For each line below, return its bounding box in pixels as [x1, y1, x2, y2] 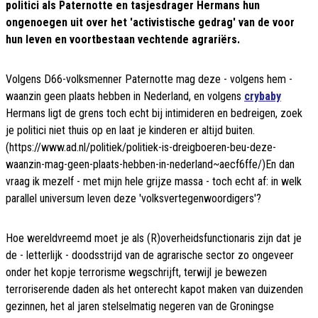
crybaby [244, 89, 281, 104]
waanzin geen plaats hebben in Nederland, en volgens [6, 89, 244, 104]
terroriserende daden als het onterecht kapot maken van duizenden [6, 283, 303, 297]
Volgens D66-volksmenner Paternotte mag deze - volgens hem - [6, 72, 292, 87]
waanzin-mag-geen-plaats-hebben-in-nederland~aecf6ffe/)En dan [6, 158, 295, 172]
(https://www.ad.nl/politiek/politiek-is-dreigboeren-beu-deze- [6, 141, 276, 155]
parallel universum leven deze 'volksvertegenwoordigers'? [6, 192, 261, 206]
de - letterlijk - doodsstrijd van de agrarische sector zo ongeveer [6, 248, 294, 263]
